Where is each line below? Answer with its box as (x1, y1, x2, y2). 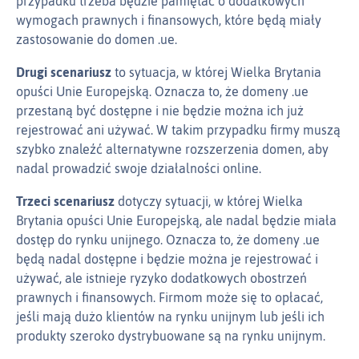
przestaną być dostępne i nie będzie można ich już (16, 103, 304, 119)
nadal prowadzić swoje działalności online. (16, 161, 261, 176)
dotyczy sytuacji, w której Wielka (115, 194, 303, 209)
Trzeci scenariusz (16, 194, 115, 209)
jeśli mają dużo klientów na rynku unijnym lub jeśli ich (16, 309, 325, 325)
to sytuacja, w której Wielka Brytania (111, 65, 321, 80)
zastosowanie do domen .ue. (16, 32, 177, 47)
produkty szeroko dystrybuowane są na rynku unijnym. (16, 329, 325, 344)
